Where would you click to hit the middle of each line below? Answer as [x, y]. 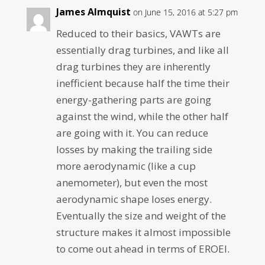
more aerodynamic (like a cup [126, 166]
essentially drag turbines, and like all [142, 50]
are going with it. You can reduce [132, 132]
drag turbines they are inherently [133, 66]
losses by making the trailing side [134, 149]
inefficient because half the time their [143, 83]
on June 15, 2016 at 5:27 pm [185, 12]
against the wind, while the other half [142, 116]
